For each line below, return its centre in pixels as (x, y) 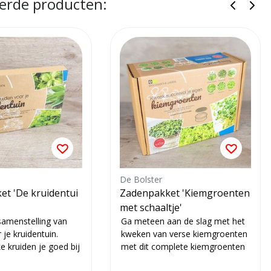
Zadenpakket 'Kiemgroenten (185, 193)
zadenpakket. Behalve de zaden (183, 260)
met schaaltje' (151, 208)
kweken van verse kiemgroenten (184, 234)
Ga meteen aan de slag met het (183, 221)
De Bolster (141, 180)
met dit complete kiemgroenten (183, 247)
